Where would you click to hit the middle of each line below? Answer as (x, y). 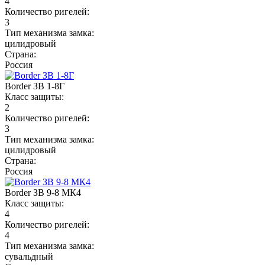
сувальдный (29, 256)
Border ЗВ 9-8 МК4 (43, 192)
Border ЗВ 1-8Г (35, 86)
